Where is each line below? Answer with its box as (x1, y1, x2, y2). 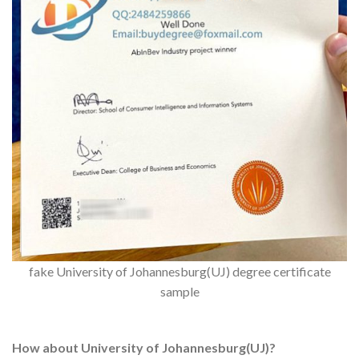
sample (159, 283, 200, 299)
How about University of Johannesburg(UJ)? (12, 340, 276, 356)
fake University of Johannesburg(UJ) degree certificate (28, 263, 331, 279)
